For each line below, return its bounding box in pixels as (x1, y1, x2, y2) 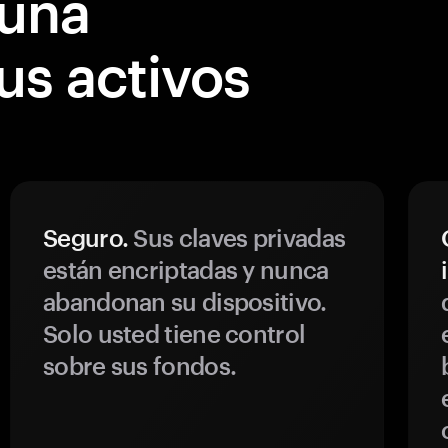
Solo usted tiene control (43, 319, 306, 348)
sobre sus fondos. (43, 351, 237, 380)
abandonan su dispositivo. (43, 287, 327, 316)
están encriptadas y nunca (43, 255, 329, 284)
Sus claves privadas (128, 223, 346, 252)
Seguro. (43, 223, 129, 252)
